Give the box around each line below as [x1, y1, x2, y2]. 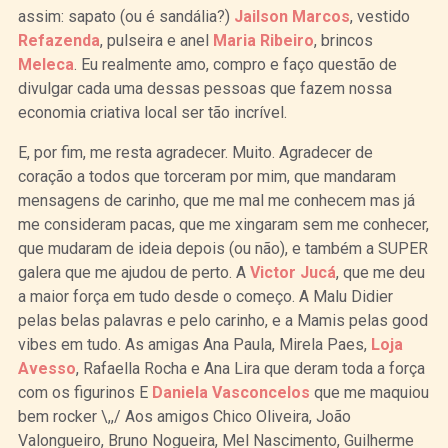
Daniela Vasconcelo [151, 382, 301, 402]
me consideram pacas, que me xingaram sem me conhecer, [17, 214, 429, 234]
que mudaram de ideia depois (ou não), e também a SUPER [17, 238, 428, 258]
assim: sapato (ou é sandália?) [17, 6, 234, 26]
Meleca [17, 54, 74, 74]
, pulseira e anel [99, 30, 213, 50]
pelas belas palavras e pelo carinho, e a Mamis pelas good [17, 310, 428, 330]
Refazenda [17, 30, 100, 50]
